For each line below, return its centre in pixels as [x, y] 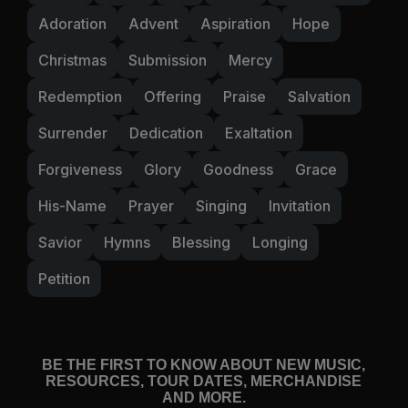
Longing [280, 242]
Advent [153, 23]
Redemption [80, 96]
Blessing [201, 242]
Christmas [72, 60]
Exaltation [259, 133]
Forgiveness [80, 169]
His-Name [72, 205]
